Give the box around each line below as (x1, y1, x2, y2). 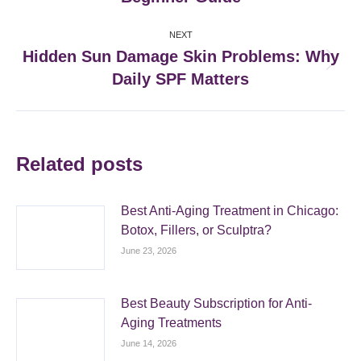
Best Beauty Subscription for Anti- (121, 297, 312, 310)
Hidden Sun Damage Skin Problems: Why (22, 48, 339, 65)
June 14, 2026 (121, 338, 176, 348)
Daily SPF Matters (112, 70, 249, 88)
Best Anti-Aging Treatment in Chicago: (121, 204, 338, 218)
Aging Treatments (121, 316, 222, 330)
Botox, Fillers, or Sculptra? (121, 223, 272, 237)
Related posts (16, 153, 143, 175)
